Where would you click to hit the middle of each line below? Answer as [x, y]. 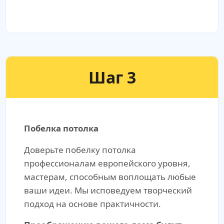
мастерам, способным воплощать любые [110, 177]
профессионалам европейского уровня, [107, 163]
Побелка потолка [61, 128]
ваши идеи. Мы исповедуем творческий [108, 190]
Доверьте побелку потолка [80, 150]
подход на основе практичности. [92, 204]
